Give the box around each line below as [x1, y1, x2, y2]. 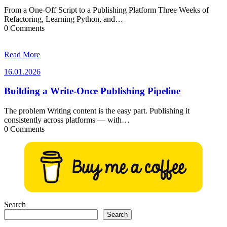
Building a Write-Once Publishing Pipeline [4, 86, 180, 97]
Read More [4, 50, 40, 59]
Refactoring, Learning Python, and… [4, 14, 123, 23]
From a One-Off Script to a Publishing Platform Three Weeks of [4, 5, 209, 14]
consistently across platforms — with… [4, 116, 130, 125]
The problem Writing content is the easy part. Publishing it [4, 106, 190, 116]
